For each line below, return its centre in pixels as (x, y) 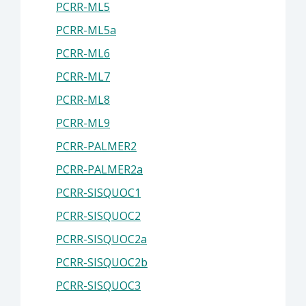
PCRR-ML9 (83, 123)
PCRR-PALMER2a (99, 169)
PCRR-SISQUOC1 (98, 193)
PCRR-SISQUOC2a (101, 239)
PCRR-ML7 (83, 76)
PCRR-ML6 (83, 53)
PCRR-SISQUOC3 (98, 286)
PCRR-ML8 (83, 100)
